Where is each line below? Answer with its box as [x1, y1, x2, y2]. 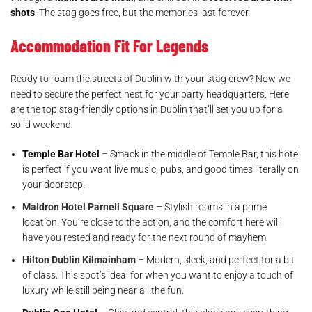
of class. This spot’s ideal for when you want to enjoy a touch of [22, 270, 293, 281]
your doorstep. [22, 179, 85, 190]
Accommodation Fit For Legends [10, 36, 208, 56]
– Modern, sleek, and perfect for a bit [136, 254, 295, 265]
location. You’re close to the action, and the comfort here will [22, 217, 280, 228]
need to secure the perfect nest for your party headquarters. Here [10, 88, 289, 100]
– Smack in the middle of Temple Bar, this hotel [100, 148, 300, 159]
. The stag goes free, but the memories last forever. [35, 7, 250, 18]
